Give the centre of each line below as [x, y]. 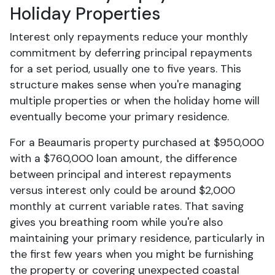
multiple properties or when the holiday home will [135, 101]
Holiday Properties [85, 14]
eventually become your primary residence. [119, 117]
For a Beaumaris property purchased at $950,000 [137, 142]
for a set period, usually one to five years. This [126, 69]
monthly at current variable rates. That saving [127, 206]
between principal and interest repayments [121, 174]
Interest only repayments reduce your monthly [129, 37]
